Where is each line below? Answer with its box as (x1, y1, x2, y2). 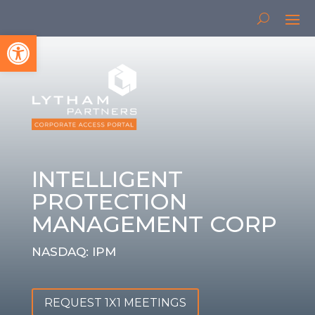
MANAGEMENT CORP (31, 210, 277, 238)
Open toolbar (6, 27, 89, 55)
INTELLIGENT (31, 165, 183, 193)
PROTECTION (31, 187, 187, 215)
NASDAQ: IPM (31, 244, 116, 259)
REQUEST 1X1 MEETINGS (44, 295, 186, 309)
